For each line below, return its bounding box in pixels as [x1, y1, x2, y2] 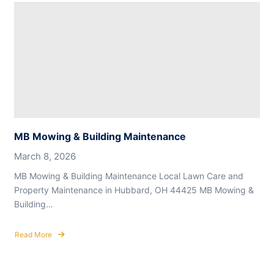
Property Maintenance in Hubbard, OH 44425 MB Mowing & [14, 185, 254, 196]
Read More [15, 230, 52, 240]
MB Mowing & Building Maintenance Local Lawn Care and [14, 171, 243, 182]
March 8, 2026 [14, 150, 76, 163]
